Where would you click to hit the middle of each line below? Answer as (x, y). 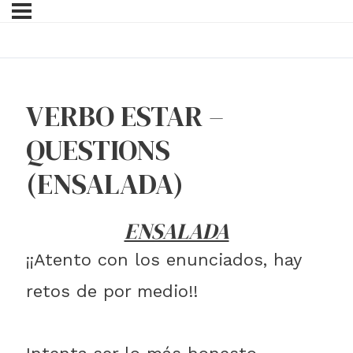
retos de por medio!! (112, 292)
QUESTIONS (98, 150)
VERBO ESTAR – (125, 117)
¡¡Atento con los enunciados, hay (163, 260)
